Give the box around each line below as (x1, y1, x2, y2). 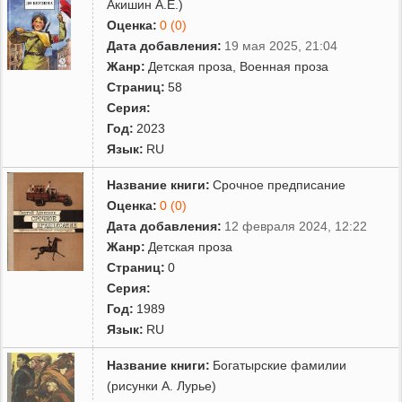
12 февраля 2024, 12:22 (224, 218, 368, 233)
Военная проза (240, 58, 329, 74)
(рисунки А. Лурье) (107, 378, 217, 393)
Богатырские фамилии (213, 357, 347, 372)
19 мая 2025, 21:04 (224, 38, 338, 53)
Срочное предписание (213, 177, 346, 192)
